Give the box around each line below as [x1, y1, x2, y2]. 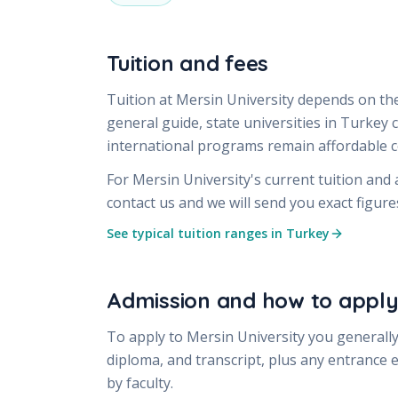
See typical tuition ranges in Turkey [107, 224, 330, 242]
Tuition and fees [107, 49, 269, 76]
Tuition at [107, 89, 176, 109]
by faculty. [107, 372, 173, 393]
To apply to [107, 326, 187, 346]
